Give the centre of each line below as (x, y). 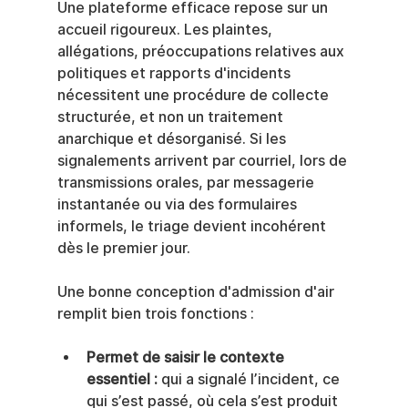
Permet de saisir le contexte (187, 358)
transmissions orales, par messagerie (187, 183)
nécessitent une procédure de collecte (194, 96)
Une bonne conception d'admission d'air (197, 292)
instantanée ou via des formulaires (178, 205)
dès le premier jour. (123, 249)
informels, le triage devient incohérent (193, 227)
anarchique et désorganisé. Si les (173, 139)
